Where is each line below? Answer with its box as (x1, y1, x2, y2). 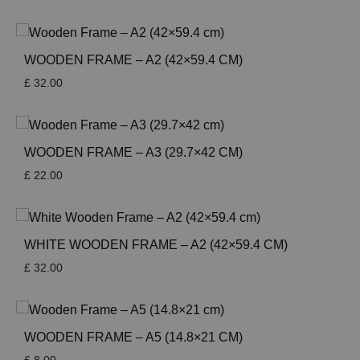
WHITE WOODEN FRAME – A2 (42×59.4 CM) (24, 238, 288, 252)
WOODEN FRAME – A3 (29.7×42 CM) (24, 145, 243, 160)
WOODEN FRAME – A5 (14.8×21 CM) (24, 330, 243, 345)
